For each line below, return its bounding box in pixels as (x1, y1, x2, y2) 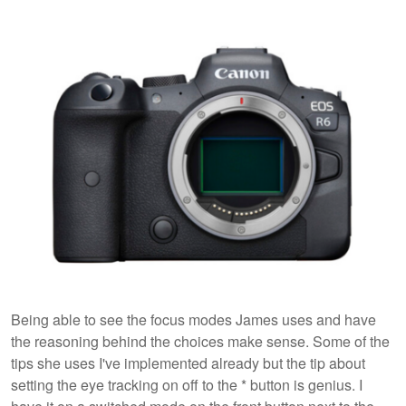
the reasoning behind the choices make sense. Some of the (11, 331, 390, 353)
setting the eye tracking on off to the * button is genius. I (11, 374, 362, 396)
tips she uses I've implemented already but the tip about (11, 353, 365, 374)
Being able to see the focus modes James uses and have (11, 309, 376, 331)
